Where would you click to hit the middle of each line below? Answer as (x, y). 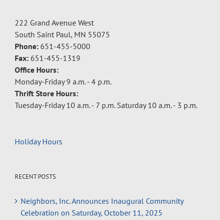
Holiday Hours (39, 141)
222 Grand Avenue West (54, 22)
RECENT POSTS (35, 176)
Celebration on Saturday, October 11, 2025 (92, 212)
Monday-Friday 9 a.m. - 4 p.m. (63, 81)
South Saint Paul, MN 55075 (62, 34)
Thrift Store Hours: (46, 93)
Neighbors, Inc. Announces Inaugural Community (102, 201)
